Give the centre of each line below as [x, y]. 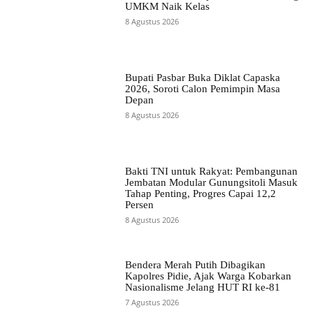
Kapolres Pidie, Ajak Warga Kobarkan [208, 276]
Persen [139, 205]
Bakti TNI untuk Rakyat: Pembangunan [211, 172]
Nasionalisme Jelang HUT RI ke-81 [202, 287]
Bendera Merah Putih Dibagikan [195, 265]
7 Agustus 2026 [152, 303]
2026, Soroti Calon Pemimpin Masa [202, 89]
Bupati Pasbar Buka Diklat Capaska [202, 78]
